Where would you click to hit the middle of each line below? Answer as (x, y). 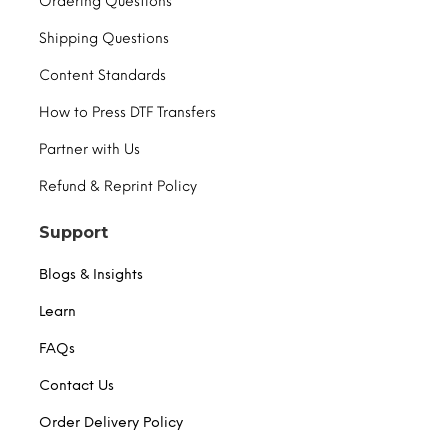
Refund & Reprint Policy (118, 186)
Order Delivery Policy (111, 422)
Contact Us (76, 385)
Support (73, 232)
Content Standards (102, 75)
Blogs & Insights (91, 274)
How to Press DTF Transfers (127, 112)
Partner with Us (89, 149)
